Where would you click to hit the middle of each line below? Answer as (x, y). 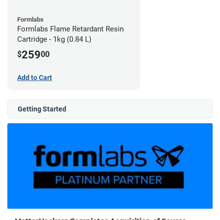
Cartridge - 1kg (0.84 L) (54, 40)
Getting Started (42, 109)
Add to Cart (35, 78)
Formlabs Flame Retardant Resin (70, 29)
